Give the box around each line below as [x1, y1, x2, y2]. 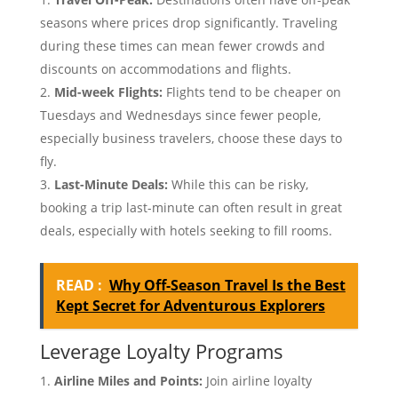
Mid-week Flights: [53, 84, 163, 101]
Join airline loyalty [202, 372, 312, 390]
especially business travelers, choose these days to [39, 130, 342, 147]
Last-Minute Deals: [53, 176, 168, 194]
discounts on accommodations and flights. [39, 60, 291, 78]
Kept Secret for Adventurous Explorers [55, 296, 325, 316]
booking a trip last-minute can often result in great [39, 199, 342, 217]
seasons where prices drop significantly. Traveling [39, 14, 338, 32]
